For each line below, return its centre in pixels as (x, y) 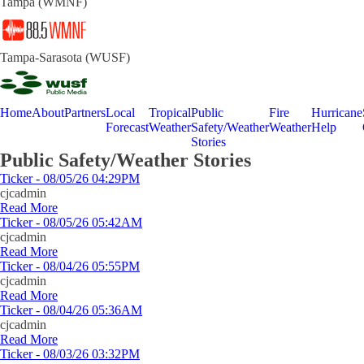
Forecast (127, 127)
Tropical (170, 113)
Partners (85, 113)
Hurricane (337, 113)
